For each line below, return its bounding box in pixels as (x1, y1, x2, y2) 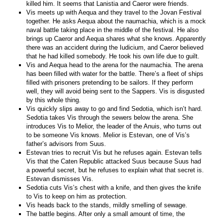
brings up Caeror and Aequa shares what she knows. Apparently (26, 35, 206, 42)
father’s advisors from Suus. (26, 140, 107, 147)
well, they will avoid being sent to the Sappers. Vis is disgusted (26, 87, 205, 95)
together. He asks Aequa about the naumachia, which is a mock (26, 17, 206, 25)
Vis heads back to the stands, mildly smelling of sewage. (26, 201, 188, 209)
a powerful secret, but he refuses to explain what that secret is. (26, 166, 204, 174)
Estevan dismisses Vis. (26, 175, 94, 182)
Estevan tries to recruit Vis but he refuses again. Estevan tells (26, 148, 202, 156)
